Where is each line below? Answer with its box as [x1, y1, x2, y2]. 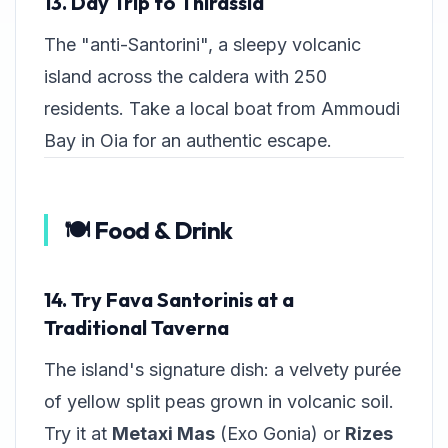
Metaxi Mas [112, 423, 215, 445]
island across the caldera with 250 [44, 66, 327, 88]
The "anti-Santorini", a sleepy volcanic [44, 34, 361, 56]
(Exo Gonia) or [215, 423, 345, 445]
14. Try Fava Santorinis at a [44, 287, 294, 313]
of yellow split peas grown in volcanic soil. [44, 391, 394, 413]
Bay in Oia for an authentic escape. [44, 130, 332, 152]
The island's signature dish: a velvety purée [44, 359, 401, 381]
